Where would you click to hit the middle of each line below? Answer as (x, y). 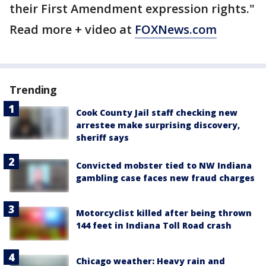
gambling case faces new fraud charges (165, 178)
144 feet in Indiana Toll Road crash (154, 226)
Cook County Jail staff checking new (157, 113)
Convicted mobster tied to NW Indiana (164, 166)
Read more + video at (72, 30)
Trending (34, 90)
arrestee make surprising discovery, (158, 125)
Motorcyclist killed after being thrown (164, 213)
